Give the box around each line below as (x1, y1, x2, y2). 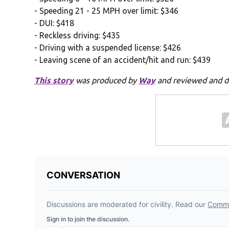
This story (34, 76, 74, 85)
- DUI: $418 (34, 18, 75, 28)
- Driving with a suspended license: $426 (34, 43, 181, 53)
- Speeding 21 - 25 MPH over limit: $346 (34, 6, 179, 16)
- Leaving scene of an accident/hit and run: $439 (34, 55, 211, 65)
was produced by (74, 76, 139, 85)
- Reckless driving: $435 (34, 31, 121, 40)
